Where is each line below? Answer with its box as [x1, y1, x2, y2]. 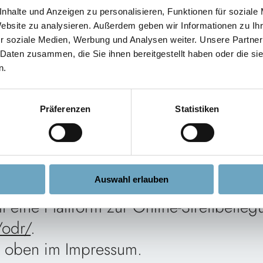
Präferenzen [39, 104, 91, 114]
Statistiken [175, 104, 220, 114]
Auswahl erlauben [95, 174, 168, 185]
